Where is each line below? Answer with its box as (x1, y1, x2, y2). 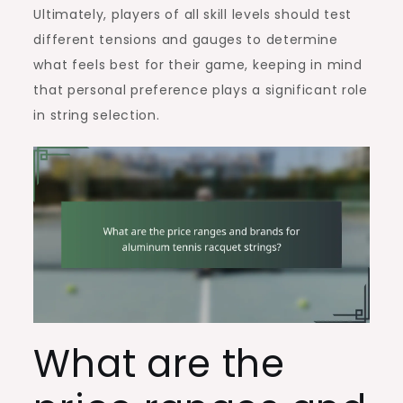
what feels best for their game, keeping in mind (33, 55, 363, 74)
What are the (33, 336, 285, 390)
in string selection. (33, 105, 160, 124)
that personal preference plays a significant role (33, 80, 368, 99)
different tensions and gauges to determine (33, 30, 338, 49)
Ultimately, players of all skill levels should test (33, 4, 353, 23)
